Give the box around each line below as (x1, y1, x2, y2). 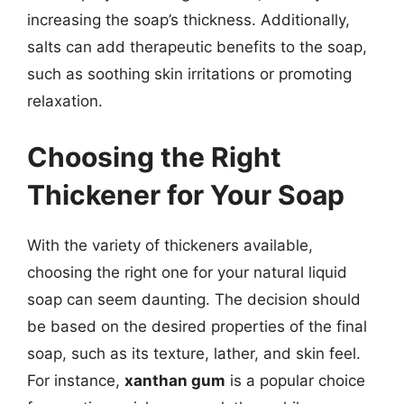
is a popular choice (225, 371, 365, 390)
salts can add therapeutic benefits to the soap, (27, 38, 367, 56)
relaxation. (27, 92, 103, 110)
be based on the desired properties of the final (27, 317, 367, 335)
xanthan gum (124, 371, 225, 390)
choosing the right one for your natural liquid (27, 262, 347, 281)
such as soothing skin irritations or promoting (27, 65, 352, 83)
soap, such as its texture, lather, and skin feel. (27, 344, 361, 363)
